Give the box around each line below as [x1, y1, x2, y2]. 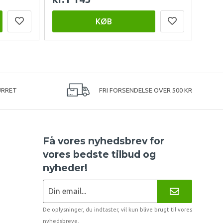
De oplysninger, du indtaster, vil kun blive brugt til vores [42, 206, 192, 213]
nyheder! [42, 161, 88, 174]
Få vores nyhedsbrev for [42, 134, 164, 147]
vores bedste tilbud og [42, 148, 156, 160]
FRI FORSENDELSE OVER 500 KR [97, 86, 192, 94]
